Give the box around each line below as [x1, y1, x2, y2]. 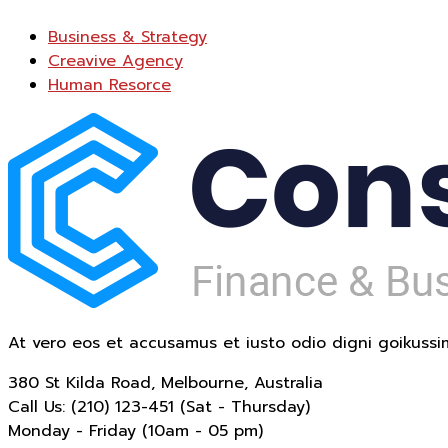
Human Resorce [48, 72, 171, 97]
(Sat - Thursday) [180, 394, 310, 419]
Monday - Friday [8, 418, 136, 443]
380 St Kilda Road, [8, 370, 155, 395]
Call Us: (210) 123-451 [8, 394, 174, 419]
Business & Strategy [48, 24, 207, 49]
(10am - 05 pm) [142, 418, 263, 443]
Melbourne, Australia [161, 370, 323, 395]
